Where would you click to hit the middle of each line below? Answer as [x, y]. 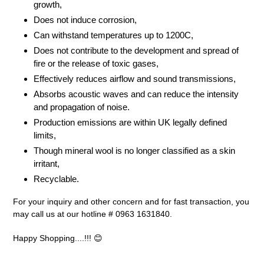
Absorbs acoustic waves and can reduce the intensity [136, 94]
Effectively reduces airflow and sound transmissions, [135, 78]
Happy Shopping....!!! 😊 [58, 238]
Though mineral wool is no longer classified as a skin [134, 150]
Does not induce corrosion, [85, 19]
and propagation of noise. [82, 107]
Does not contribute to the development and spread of [136, 50]
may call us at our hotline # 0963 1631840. [93, 214]
